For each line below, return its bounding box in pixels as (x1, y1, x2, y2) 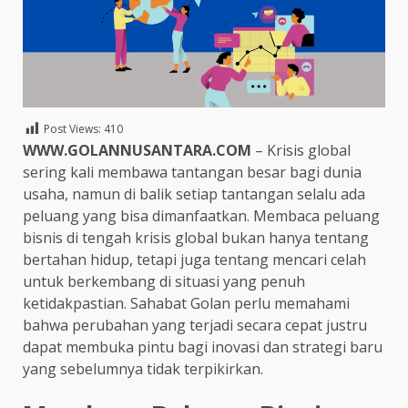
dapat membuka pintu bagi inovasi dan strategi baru (23, 336, 382, 357)
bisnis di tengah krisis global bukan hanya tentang (23, 227, 369, 248)
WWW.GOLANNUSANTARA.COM (23, 139, 255, 160)
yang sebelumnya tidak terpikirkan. (23, 358, 263, 379)
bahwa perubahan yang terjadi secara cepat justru (23, 314, 367, 335)
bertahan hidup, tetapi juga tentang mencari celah (23, 249, 366, 270)
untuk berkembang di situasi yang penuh (23, 270, 305, 291)
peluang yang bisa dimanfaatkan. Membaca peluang (23, 205, 380, 226)
